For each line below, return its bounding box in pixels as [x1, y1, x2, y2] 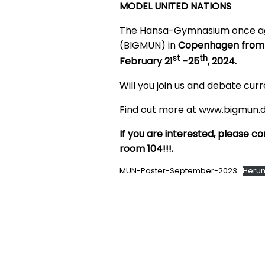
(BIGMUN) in [119, 38, 178, 52]
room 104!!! [119, 141, 172, 156]
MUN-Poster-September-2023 [119, 165, 237, 176]
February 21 [119, 54, 173, 68]
